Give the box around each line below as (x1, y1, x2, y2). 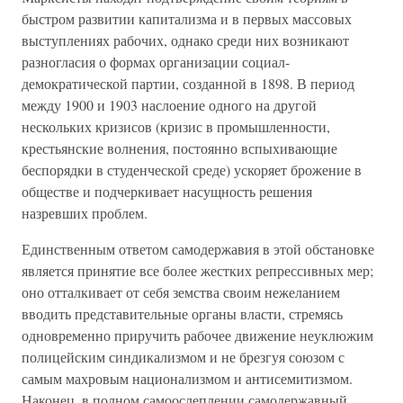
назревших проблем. (22, 203, 148, 222)
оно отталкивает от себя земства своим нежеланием (22, 282, 340, 301)
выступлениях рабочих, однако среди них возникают (22, 31, 349, 49)
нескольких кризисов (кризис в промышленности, (22, 117, 330, 136)
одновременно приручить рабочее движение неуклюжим (22, 326, 373, 345)
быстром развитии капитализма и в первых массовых (22, 9, 352, 28)
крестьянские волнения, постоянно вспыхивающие (22, 139, 337, 157)
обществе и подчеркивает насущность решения (22, 182, 312, 201)
